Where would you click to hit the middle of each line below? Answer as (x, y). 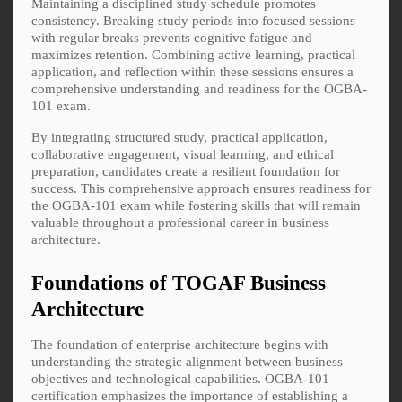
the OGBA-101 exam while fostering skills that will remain (196, 205)
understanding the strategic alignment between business (187, 361)
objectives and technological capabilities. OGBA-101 (180, 378)
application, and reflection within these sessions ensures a (192, 71)
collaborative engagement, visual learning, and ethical (183, 154)
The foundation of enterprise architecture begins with (180, 344)
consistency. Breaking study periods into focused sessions (193, 20)
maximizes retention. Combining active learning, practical (193, 54)
